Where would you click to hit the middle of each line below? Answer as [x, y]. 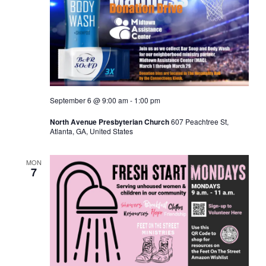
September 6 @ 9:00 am [89, 100]
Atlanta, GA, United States [91, 131]
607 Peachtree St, [199, 122]
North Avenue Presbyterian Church [110, 122]
